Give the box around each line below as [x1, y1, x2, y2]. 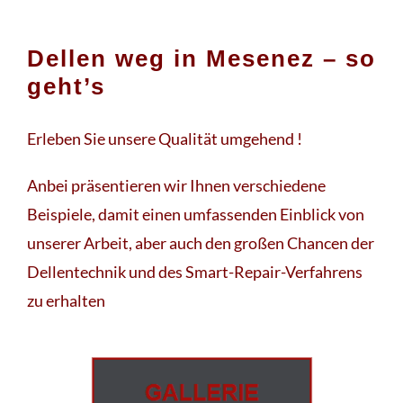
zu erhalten [27, 290, 105, 310]
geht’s [27, 72, 105, 100]
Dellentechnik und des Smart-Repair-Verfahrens [27, 261, 363, 282]
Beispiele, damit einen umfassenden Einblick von [27, 203, 364, 224]
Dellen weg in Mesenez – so [27, 44, 376, 72]
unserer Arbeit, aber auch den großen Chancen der [27, 232, 374, 253]
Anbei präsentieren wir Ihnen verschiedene [27, 175, 326, 195]
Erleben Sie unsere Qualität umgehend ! [27, 128, 302, 148]
